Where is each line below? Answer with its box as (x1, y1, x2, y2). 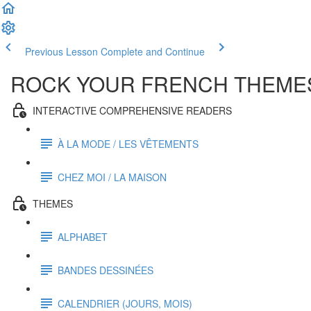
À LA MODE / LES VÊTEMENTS (58, 136, 199, 151)
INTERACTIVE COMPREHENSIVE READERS (33, 103, 232, 117)
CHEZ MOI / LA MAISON (58, 169, 167, 184)
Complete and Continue (101, 44, 205, 58)
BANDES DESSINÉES (58, 262, 153, 277)
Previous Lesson (25, 44, 98, 58)
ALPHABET (58, 229, 108, 244)
